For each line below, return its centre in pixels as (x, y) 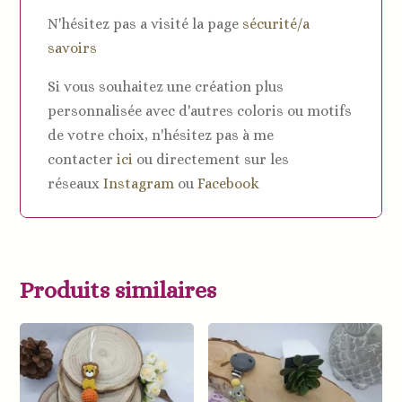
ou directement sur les (211, 160)
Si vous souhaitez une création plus (166, 87)
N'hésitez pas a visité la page (145, 24)
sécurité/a (276, 24)
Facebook (229, 184)
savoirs (73, 48)
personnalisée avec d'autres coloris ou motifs (200, 111)
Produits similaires (118, 290)
